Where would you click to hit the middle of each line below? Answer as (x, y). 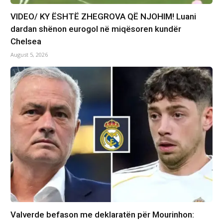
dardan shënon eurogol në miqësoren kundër (96, 29)
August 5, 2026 (29, 54)
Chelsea (26, 41)
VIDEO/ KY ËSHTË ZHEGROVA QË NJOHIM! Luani (103, 16)
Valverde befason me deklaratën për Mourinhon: (102, 214)
